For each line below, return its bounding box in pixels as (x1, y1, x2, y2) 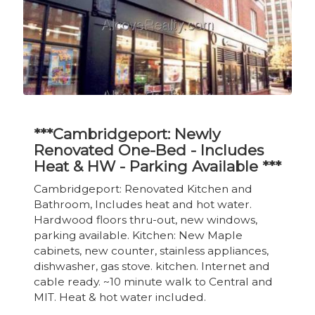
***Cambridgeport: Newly (34, 124, 220, 143)
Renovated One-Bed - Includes (34, 141, 264, 159)
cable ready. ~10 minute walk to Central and (34, 274, 273, 288)
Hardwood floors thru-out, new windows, (34, 212, 257, 226)
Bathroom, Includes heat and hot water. (34, 197, 252, 211)
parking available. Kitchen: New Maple (34, 228, 243, 242)
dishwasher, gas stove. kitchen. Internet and (34, 259, 270, 273)
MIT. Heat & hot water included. (34, 290, 206, 304)
